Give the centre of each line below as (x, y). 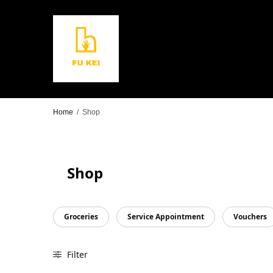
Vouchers (250, 216)
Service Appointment (166, 216)
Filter (76, 255)
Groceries (81, 216)
